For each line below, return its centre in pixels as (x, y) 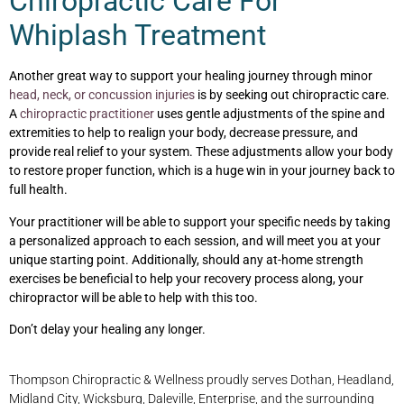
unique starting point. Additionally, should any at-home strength (186, 259)
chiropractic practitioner (87, 114)
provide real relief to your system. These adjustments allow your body (201, 152)
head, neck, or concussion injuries (102, 95)
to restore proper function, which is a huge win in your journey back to (202, 171)
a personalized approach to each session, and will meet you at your (195, 240)
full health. (38, 190)
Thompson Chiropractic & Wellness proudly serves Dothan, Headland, (202, 379)
